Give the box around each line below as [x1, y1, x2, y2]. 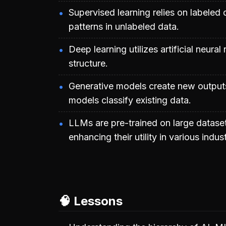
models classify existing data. [69, 94, 191, 105]
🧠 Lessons [59, 193, 123, 208]
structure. [69, 58, 108, 69]
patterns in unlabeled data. [69, 21, 179, 32]
